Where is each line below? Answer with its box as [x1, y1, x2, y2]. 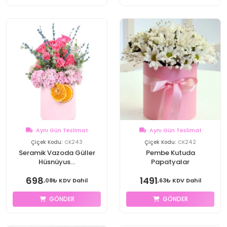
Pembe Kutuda [145, 148, 195, 158]
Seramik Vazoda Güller [18, 148, 95, 158]
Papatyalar [151, 157, 190, 167]
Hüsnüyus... [39, 157, 75, 167]
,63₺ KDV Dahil [157, 176, 201, 184]
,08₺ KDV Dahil [44, 176, 88, 184]
